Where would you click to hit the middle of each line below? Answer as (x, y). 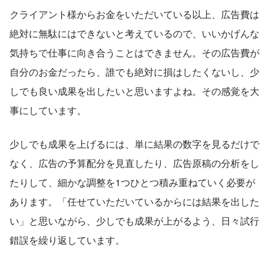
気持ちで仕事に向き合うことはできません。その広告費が (134, 53)
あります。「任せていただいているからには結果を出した (134, 202)
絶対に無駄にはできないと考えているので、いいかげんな (134, 34)
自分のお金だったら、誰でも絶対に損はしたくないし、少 (134, 72)
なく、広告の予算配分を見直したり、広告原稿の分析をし (134, 163)
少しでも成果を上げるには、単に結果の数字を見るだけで (134, 144)
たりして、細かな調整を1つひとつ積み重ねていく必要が (132, 183)
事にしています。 (48, 110)
